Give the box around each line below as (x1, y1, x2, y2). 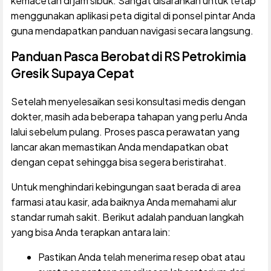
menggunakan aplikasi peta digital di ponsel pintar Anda (10, 8, 255, 22)
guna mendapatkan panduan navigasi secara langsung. (10, 24, 253, 37)
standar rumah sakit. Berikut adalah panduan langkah (10, 210, 244, 223)
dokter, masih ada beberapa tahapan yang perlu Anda (10, 109, 247, 123)
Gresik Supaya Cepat (10, 65, 134, 80)
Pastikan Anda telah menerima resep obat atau (38, 250, 245, 263)
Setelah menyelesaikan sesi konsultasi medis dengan (10, 94, 246, 108)
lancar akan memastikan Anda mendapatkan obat (10, 140, 229, 153)
